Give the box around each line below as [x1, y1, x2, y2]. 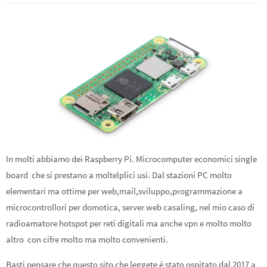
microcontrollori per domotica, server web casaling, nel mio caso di [6, 201, 254, 213]
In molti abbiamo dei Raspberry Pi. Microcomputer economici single [6, 153, 257, 164]
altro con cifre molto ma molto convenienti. [6, 233, 168, 245]
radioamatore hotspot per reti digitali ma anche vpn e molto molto [6, 217, 252, 229]
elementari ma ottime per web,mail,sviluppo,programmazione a [6, 185, 243, 197]
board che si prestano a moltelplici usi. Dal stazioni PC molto [6, 169, 232, 181]
